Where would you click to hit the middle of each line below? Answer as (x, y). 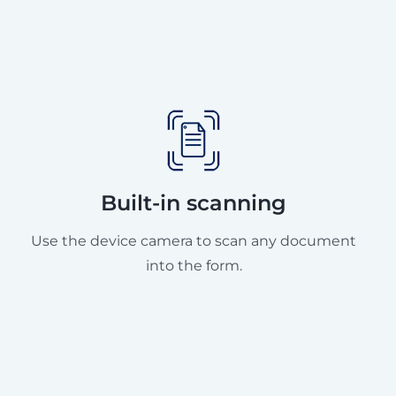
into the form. (194, 265)
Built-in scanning (194, 202)
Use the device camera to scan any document (194, 240)
